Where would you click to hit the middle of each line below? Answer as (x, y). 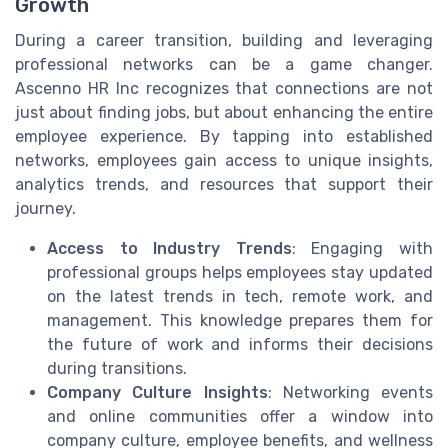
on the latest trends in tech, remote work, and (240, 296)
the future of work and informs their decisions (240, 344)
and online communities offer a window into (240, 416)
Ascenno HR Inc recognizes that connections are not (224, 88)
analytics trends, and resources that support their (224, 184)
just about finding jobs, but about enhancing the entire (224, 112)
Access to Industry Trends (169, 248)
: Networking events (350, 392)
